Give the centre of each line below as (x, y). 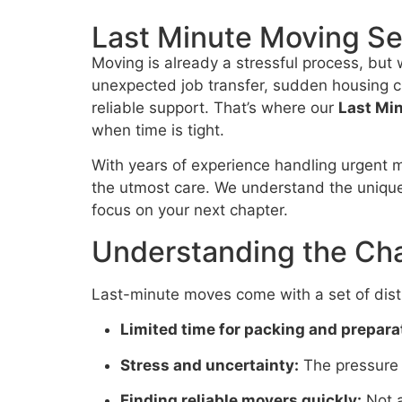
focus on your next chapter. (190, 210)
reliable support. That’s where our (215, 108)
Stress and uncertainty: (210, 365)
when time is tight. (158, 130)
